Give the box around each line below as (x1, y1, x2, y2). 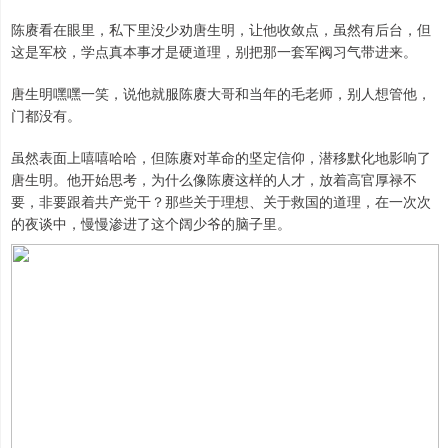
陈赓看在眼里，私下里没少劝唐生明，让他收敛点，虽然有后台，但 (11, 19, 431, 40)
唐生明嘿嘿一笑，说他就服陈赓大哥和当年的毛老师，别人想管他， (11, 83, 431, 104)
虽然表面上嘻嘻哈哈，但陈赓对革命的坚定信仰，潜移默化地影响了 (11, 147, 431, 168)
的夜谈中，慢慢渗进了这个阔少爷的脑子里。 (11, 213, 291, 234)
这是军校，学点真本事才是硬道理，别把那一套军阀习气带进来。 (11, 41, 417, 62)
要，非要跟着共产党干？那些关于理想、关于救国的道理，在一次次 (11, 191, 431, 212)
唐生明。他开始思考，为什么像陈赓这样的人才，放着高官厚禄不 (11, 169, 417, 190)
